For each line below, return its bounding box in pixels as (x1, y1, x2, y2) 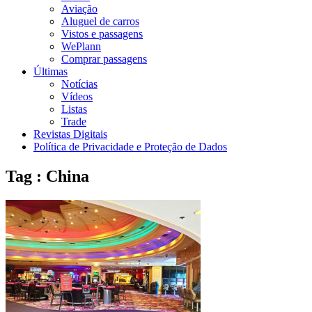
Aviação (61, 3, 97, 15)
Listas (61, 103, 87, 115)
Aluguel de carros (61, 15, 139, 27)
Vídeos (61, 91, 93, 102)
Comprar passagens (61, 53, 147, 65)
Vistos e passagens (61, 28, 143, 40)
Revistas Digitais (33, 128, 107, 140)
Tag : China (6, 166, 89, 185)
